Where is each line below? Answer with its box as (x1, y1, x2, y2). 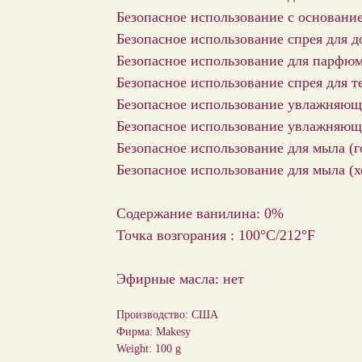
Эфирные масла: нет (116, 270, 244, 287)
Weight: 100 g (116, 342, 181, 355)
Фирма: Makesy (116, 325, 191, 338)
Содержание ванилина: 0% (116, 204, 284, 221)
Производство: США (116, 308, 218, 321)
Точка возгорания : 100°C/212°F (116, 226, 315, 243)
